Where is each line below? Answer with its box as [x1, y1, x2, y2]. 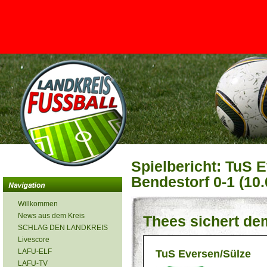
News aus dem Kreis [18, 212, 85, 220]
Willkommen [18, 200, 58, 208]
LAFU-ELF [18, 247, 52, 256]
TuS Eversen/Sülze [156, 248, 251, 260]
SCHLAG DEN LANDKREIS [18, 223, 108, 232]
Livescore [18, 235, 49, 244]
